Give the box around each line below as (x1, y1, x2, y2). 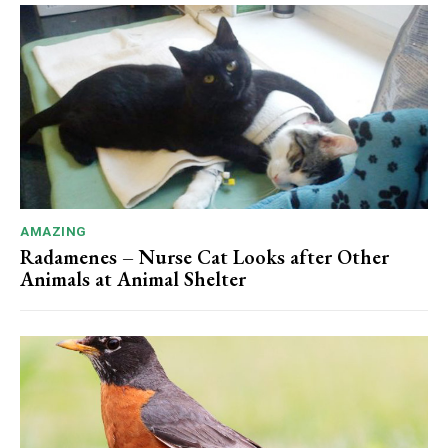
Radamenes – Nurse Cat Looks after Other (20, 244, 389, 270)
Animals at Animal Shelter (20, 266, 246, 292)
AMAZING (20, 224, 87, 239)
